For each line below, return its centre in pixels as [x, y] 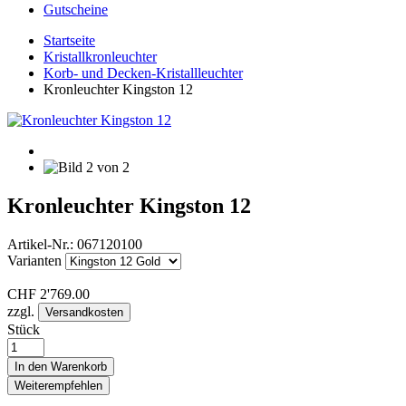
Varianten [34, 260]
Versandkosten [84, 312]
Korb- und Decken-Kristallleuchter [143, 72]
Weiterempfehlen [58, 385]
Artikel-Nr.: [40, 244]
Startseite [69, 40]
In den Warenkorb [61, 366]
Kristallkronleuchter [100, 56]
